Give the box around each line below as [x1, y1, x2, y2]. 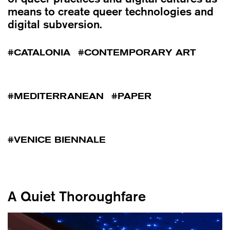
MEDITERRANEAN [14, 91, 104, 102]
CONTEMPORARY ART [84, 48, 196, 58]
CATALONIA [14, 48, 70, 58]
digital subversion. [8, 17, 102, 31]
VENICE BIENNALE [14, 135, 106, 145]
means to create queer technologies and [8, 5, 214, 18]
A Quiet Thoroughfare [8, 188, 146, 205]
